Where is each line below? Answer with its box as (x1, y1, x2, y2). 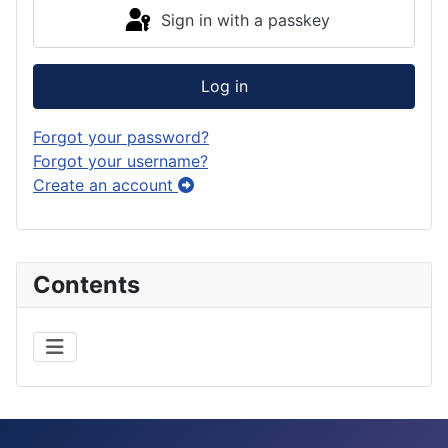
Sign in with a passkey (161, 9, 330, 30)
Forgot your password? (33, 126, 209, 147)
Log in (200, 76, 248, 97)
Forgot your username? (33, 150, 208, 171)
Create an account (33, 174, 178, 195)
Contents (33, 269, 140, 299)
